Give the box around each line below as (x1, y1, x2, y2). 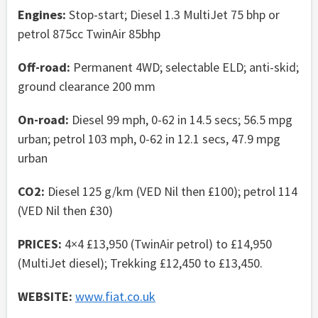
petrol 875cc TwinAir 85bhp (18, 25, 160, 42)
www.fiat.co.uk (75, 287, 155, 305)
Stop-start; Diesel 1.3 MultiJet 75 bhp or (66, 6, 280, 23)
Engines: (18, 6, 66, 23)
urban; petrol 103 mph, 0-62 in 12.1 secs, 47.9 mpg (18, 130, 280, 147)
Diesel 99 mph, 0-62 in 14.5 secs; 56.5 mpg (69, 111, 292, 128)
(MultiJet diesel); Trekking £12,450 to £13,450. (18, 254, 263, 271)
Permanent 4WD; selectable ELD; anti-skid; (70, 58, 299, 75)
